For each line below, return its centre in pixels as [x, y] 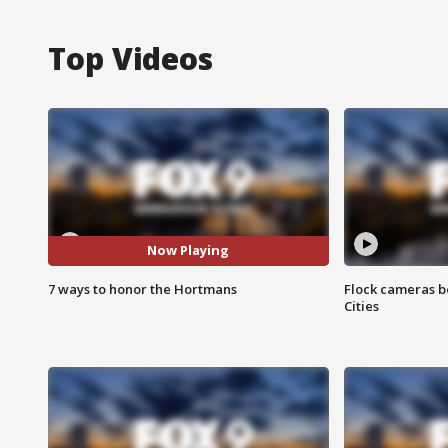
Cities [361, 305]
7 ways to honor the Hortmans [142, 288]
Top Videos [130, 58]
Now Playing [188, 250]
